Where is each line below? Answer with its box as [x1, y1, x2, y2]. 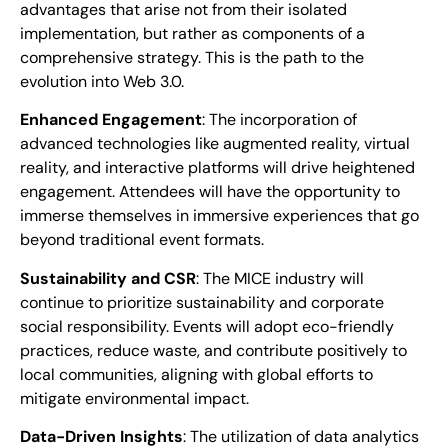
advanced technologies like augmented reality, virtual [20, 133, 410, 155]
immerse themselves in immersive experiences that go [20, 205, 419, 227]
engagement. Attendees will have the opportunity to [20, 181, 400, 203]
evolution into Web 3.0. [20, 71, 184, 92]
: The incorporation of [202, 109, 357, 131]
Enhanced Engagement [20, 109, 202, 131]
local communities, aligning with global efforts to [20, 363, 373, 385]
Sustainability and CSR [20, 267, 196, 289]
